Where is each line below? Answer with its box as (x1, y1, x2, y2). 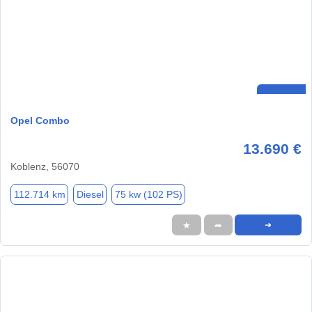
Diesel (76, 188, 104, 200)
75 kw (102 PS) (114, 188, 182, 200)
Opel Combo (10, 115, 70, 127)
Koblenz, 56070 (10, 161, 79, 173)
